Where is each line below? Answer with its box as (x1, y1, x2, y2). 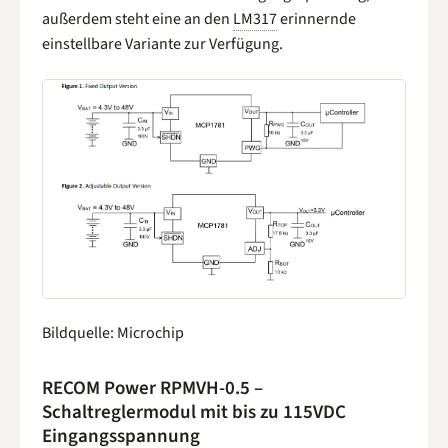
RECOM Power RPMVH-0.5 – (42, 374, 263, 402)
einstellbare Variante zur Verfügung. (42, 32, 283, 55)
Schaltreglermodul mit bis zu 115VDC (42, 398, 346, 426)
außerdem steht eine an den (42, 7, 233, 30)
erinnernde (277, 7, 356, 30)
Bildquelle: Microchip (42, 322, 184, 345)
